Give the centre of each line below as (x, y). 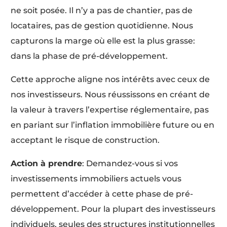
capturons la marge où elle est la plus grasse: (103, 41)
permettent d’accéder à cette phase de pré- (102, 194)
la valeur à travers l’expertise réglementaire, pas (110, 109)
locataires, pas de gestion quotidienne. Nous (102, 25)
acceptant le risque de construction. (85, 140)
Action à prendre (47, 163)
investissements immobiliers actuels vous (96, 178)
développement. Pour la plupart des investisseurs (113, 209)
